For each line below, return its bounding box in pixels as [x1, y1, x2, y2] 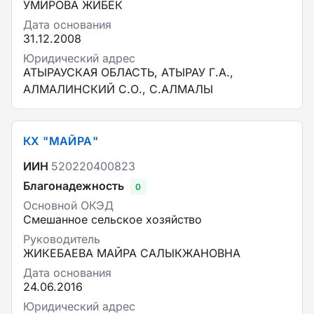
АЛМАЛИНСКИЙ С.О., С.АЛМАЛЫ [23, 82, 213, 96]
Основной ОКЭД [23, 198, 114, 212]
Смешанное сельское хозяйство [23, 212, 202, 226]
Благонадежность [23, 179, 124, 193]
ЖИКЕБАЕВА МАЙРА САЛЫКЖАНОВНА [23, 246, 240, 260]
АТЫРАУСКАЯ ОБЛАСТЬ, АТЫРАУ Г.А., [23, 65, 233, 79]
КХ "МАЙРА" [23, 134, 98, 148]
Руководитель [23, 232, 100, 246]
